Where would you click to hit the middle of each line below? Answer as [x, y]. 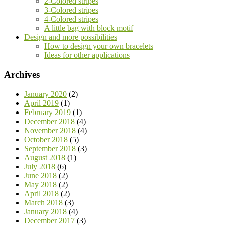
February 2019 [47, 112]
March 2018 [43, 202]
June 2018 [40, 175]
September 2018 [50, 148]
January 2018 [45, 211]
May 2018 [40, 184]
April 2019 [41, 103]
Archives [22, 74]
